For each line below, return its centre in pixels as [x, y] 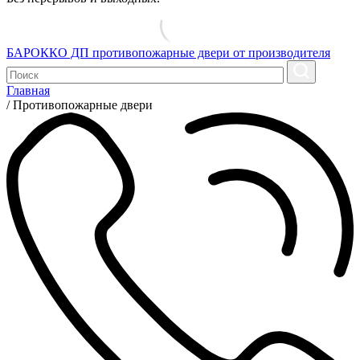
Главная [28, 91]
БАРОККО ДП [48, 53]
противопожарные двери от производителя [211, 53]
